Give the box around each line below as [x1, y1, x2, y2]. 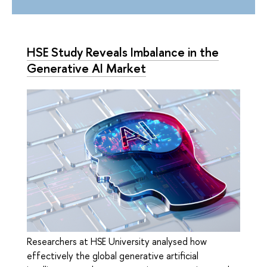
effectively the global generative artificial [27, 249, 198, 263]
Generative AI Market [27, 60, 146, 76]
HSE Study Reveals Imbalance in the [27, 44, 219, 60]
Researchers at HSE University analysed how [27, 235, 207, 249]
